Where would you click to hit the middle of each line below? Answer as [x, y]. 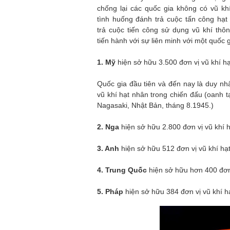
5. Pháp [111, 191]
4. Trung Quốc [123, 170]
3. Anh [109, 148]
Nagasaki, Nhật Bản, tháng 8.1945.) [155, 105]
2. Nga [109, 127]
